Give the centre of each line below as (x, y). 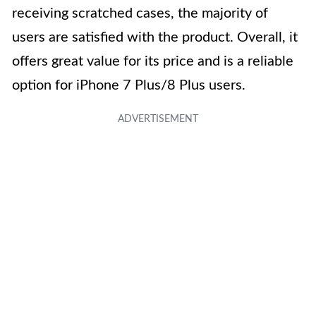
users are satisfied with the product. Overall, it (155, 37)
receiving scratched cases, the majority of (140, 13)
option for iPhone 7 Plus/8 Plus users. (129, 85)
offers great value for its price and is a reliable (153, 61)
